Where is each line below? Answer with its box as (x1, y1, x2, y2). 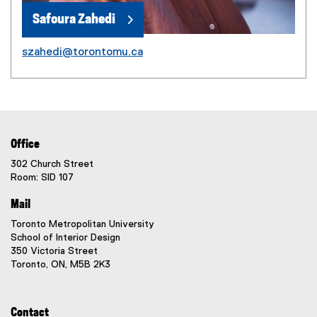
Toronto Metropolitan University (11, 219, 154, 229)
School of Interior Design (11, 233, 120, 243)
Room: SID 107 (11, 173, 74, 183)
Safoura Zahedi (33, 13, 115, 26)
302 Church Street (11, 159, 93, 169)
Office (11, 139, 40, 150)
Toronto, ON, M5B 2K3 (11, 260, 110, 270)
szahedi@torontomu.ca (22, 47, 143, 58)
